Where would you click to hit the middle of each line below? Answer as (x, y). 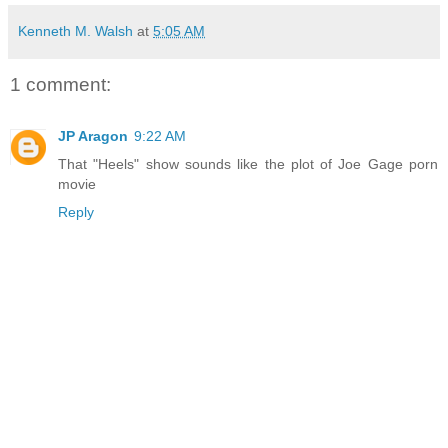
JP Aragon (93, 135)
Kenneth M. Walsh (75, 31)
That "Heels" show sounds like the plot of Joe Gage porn (248, 163)
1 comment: (60, 84)
